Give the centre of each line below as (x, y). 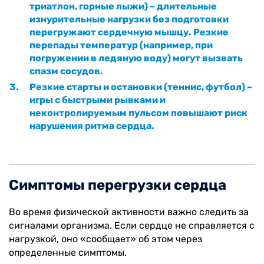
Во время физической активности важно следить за (129, 212)
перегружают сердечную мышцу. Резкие (129, 32)
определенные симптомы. (68, 252)
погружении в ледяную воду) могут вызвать (136, 58)
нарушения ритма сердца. (92, 126)
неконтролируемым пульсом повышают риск (138, 113)
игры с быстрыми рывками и (98, 100)
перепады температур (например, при (121, 45)
